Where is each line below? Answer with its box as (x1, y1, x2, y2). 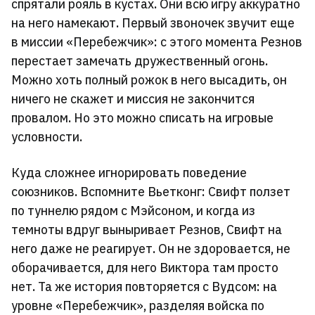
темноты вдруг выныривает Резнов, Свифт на (11, 221, 282, 238)
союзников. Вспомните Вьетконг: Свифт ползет (11, 184, 290, 200)
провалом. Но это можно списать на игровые (11, 110, 274, 126)
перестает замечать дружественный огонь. (11, 53, 268, 69)
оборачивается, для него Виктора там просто (11, 259, 278, 276)
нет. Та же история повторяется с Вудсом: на (11, 278, 277, 295)
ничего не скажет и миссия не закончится (11, 91, 255, 107)
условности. (11, 129, 82, 145)
